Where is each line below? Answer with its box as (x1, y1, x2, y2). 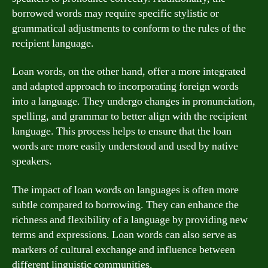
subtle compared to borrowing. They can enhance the (12, 197, 239, 212)
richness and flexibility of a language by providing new (12, 212, 248, 227)
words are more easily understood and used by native (12, 139, 238, 153)
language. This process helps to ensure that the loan (12, 124, 232, 138)
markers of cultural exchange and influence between (12, 242, 235, 257)
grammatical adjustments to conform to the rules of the (12, 21, 246, 35)
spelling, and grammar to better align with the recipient (12, 109, 247, 123)
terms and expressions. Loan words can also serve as (12, 227, 236, 242)
